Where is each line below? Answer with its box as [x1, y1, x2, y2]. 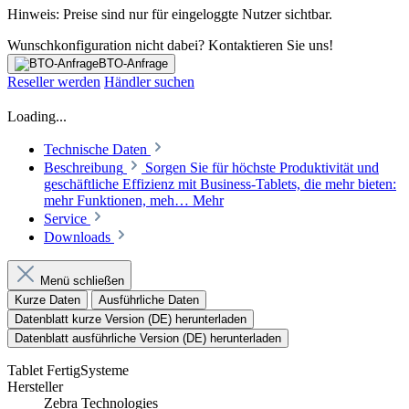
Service [44, 211, 90, 227]
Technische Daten [44, 142, 147, 158]
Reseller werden [7, 74, 100, 90]
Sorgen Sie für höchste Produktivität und [145, 160, 379, 176]
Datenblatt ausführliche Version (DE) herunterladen [15, 331, 281, 346]
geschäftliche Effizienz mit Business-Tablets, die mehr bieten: [44, 176, 396, 193]
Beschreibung [44, 160, 123, 176]
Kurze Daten [15, 293, 80, 308]
